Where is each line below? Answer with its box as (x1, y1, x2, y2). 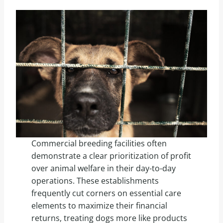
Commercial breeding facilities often (31, 138, 167, 149)
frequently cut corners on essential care (31, 188, 181, 199)
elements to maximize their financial (31, 200, 167, 212)
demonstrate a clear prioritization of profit (31, 150, 191, 162)
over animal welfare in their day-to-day (31, 163, 176, 174)
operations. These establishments (31, 175, 159, 187)
